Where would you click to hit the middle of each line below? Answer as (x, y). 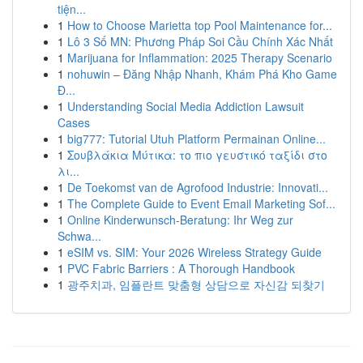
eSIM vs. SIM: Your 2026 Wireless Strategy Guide (194, 252)
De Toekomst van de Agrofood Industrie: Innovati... (198, 187)
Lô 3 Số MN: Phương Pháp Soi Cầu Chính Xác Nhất (200, 41)
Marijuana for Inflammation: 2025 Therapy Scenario (200, 58)
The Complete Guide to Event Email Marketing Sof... (201, 203)
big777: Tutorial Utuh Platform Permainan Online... (196, 139)
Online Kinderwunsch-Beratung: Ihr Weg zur (180, 220)
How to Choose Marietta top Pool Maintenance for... (200, 25)
